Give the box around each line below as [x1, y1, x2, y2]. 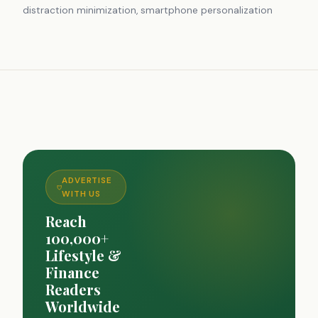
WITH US [61, 188, 102, 199]
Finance [45, 263, 99, 283]
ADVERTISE [61, 175, 113, 186]
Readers [45, 280, 101, 300]
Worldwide [45, 297, 120, 317]
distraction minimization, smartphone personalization [23, 4, 273, 16]
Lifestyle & [45, 246, 121, 265]
